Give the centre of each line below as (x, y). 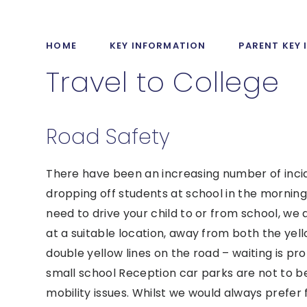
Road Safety (108, 137)
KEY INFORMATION (158, 45)
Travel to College (163, 82)
